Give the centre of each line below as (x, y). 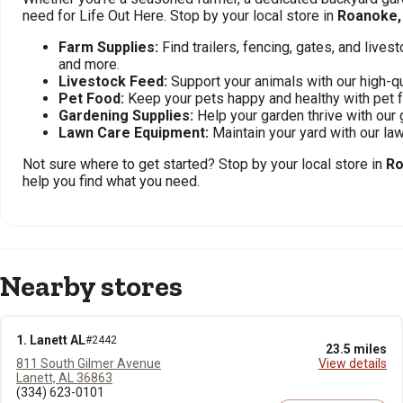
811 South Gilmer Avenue (89, 363)
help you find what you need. (111, 181)
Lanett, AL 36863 (64, 378)
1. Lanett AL (51, 340)
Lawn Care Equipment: (134, 133)
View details (353, 363)
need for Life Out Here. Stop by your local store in (180, 16)
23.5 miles (356, 349)
